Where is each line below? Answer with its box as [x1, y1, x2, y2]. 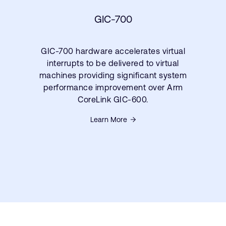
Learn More [90, 116, 127, 124]
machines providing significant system [39, 71, 187, 80]
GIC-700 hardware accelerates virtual [41, 46, 185, 56]
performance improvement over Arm [43, 83, 183, 92]
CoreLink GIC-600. [78, 95, 148, 104]
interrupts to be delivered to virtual [47, 59, 179, 68]
